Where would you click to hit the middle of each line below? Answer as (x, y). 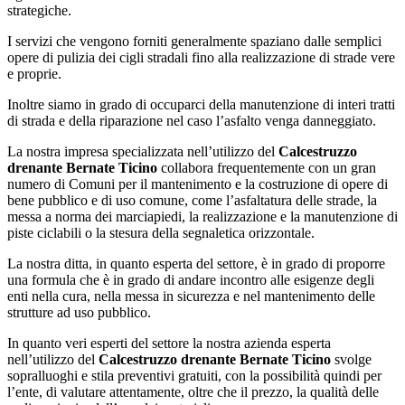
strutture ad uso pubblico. (79, 312)
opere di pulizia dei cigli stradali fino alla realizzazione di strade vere (201, 57)
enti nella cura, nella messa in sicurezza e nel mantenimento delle (191, 296)
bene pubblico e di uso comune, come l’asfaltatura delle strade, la (192, 200)
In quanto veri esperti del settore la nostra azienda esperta (169, 343)
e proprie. (34, 73)
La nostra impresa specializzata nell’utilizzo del (143, 151)
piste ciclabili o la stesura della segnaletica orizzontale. (161, 232)
